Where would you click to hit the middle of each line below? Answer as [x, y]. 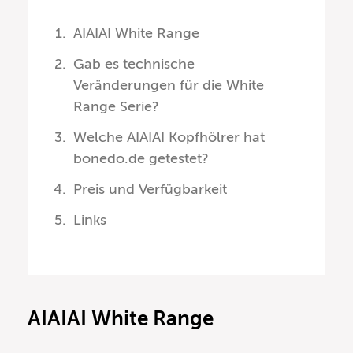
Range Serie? [117, 107]
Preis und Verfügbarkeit [150, 190]
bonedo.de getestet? [141, 159]
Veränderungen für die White [169, 85]
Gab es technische [134, 64]
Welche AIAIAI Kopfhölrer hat [169, 137]
